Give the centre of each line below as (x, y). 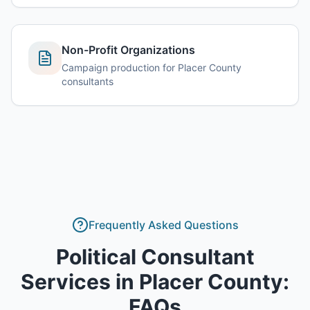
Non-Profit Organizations (128, 50)
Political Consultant (155, 257)
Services (66, 282)
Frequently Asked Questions (163, 225)
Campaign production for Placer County (152, 67)
